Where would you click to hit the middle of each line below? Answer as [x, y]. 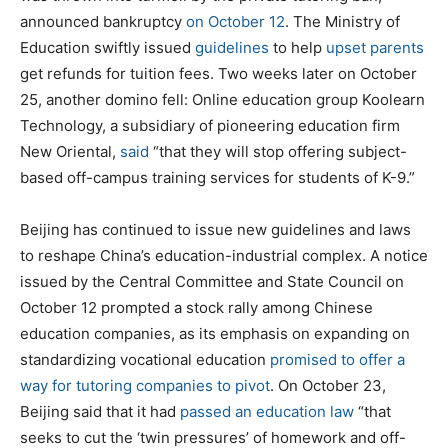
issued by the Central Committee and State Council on [212, 281]
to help [297, 47]
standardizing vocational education [145, 359]
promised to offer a [337, 359]
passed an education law [267, 411]
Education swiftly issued [107, 47]
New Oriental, [70, 151]
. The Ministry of [342, 21]
